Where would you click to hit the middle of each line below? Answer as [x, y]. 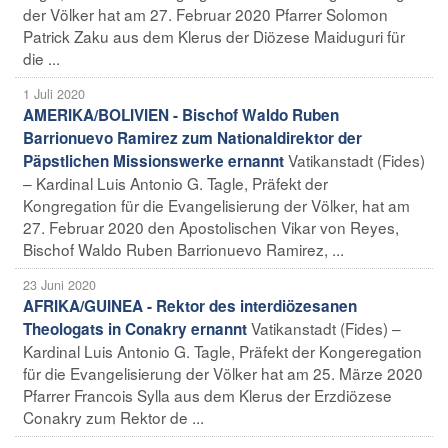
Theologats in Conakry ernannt [135, 328]
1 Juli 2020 [54, 93]
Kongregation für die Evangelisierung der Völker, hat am [216, 204]
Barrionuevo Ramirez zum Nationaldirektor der [192, 137]
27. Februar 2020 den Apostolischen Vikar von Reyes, [211, 226]
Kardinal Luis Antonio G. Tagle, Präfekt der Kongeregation [222, 350]
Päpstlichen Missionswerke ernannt [153, 160]
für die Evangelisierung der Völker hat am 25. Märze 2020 [223, 372]
